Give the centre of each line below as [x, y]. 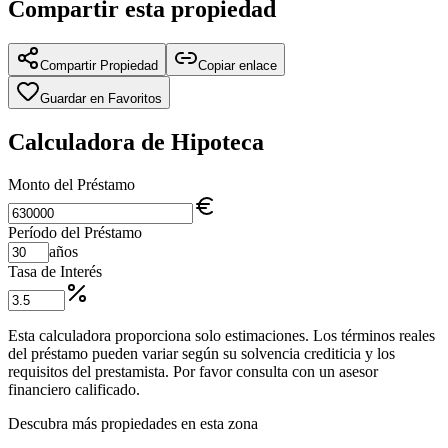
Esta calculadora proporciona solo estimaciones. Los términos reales [221, 336]
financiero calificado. [74, 390]
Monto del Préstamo [71, 185]
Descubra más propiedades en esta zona [133, 424]
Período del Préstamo [75, 233]
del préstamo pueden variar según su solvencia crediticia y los [201, 354]
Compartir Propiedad [99, 66]
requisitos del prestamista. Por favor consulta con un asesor [193, 372]
